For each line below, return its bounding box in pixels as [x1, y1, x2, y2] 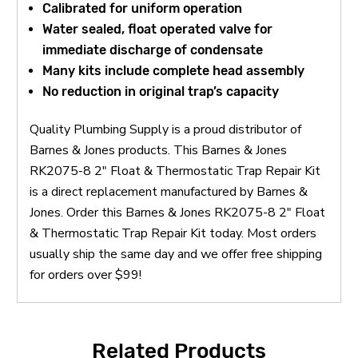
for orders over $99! [30, 265, 141, 284]
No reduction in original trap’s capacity [42, 83, 280, 99]
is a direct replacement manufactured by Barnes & [30, 182, 308, 201]
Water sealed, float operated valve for [42, 21, 273, 37]
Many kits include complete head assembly [42, 62, 305, 78]
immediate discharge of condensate [42, 42, 264, 58]
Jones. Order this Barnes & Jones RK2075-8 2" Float [30, 203, 325, 221]
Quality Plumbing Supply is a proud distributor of [30, 120, 301, 138]
